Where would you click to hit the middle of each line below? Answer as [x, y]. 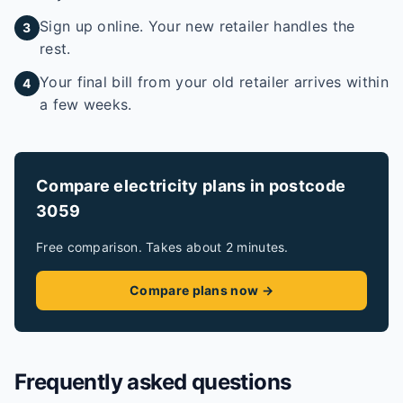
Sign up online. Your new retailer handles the [197, 26]
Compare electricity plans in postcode [191, 186]
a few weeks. [86, 104]
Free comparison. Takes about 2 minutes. [162, 247]
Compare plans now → [201, 290]
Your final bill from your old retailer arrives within [214, 82]
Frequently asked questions [153, 382]
